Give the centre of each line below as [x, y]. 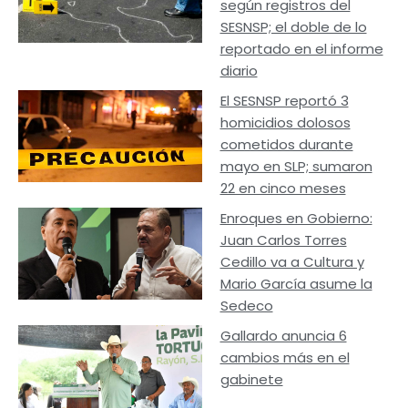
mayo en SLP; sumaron [296, 166]
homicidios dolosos [285, 122]
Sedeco [246, 306]
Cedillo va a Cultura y [292, 262]
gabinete [251, 379]
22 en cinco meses [283, 188]
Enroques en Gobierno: [296, 218]
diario [239, 71]
